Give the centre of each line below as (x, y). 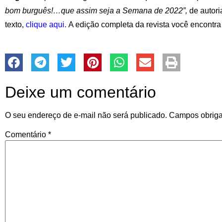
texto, (15, 24)
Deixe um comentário (81, 92)
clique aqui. (46, 24)
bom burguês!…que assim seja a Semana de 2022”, (97, 10)
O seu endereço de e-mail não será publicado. (86, 115)
